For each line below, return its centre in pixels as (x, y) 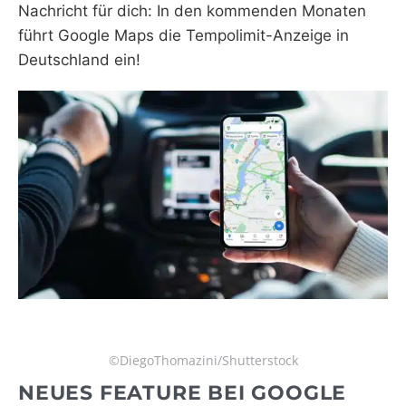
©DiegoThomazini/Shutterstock (203, 360)
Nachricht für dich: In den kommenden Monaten (192, 11)
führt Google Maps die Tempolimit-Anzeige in (184, 36)
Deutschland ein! (79, 60)
